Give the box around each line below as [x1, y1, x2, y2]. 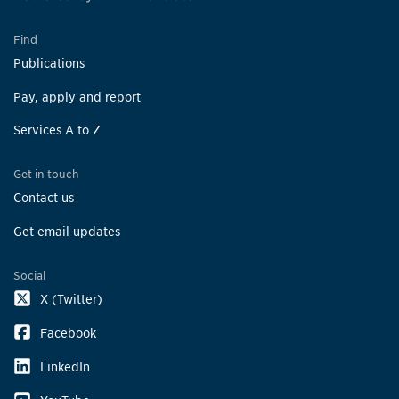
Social [13, 269, 45, 283]
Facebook [40, 325, 96, 341]
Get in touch [13, 167, 79, 182]
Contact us [13, 190, 74, 206]
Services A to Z [13, 122, 101, 138]
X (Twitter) [40, 291, 102, 307]
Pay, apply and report [13, 88, 141, 104]
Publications [13, 54, 85, 70]
